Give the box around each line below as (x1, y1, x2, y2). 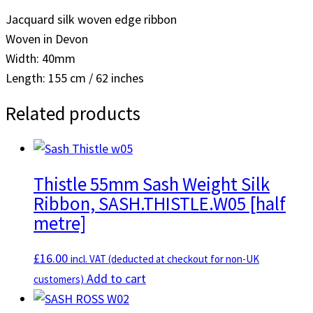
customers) (34, 272, 84, 286)
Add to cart (87, 270, 146, 286)
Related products (6, 101, 140, 126)
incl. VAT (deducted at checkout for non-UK (71, 252, 259, 265)
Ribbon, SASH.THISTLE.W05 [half (34, 191, 286, 216)
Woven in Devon (6, 31, 88, 48)
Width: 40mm (6, 50, 75, 67)
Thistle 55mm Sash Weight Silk (34, 172, 270, 196)
